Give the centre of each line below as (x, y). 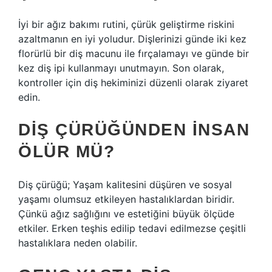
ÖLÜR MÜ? (66, 151)
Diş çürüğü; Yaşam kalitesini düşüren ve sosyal (125, 185)
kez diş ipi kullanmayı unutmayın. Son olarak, (121, 68)
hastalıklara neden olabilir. (78, 243)
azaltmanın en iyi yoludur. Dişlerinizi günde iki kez (132, 39)
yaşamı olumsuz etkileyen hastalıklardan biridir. (126, 199)
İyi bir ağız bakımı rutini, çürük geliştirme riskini (126, 24)
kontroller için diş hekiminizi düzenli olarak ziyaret (133, 83)
